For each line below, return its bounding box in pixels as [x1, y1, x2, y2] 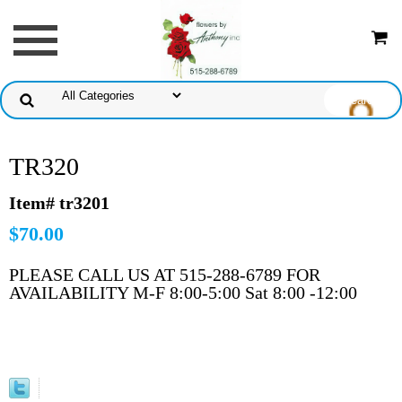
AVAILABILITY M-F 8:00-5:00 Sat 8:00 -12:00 [9, 283, 357, 302]
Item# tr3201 [9, 193, 109, 213]
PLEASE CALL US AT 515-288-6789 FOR [9, 265, 320, 284]
